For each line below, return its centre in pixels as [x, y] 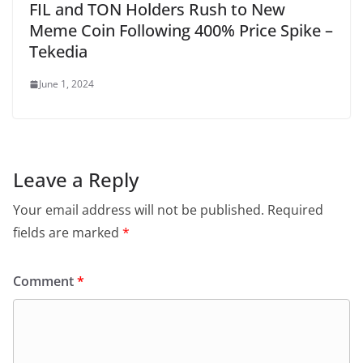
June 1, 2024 [66, 84]
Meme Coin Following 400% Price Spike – [181, 30]
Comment [45, 281]
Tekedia [58, 51]
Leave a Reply [76, 179]
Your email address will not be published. [139, 210]
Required [295, 210]
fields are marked [68, 233]
